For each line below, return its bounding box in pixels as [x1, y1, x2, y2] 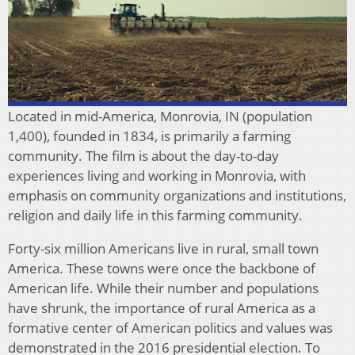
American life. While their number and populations [8, 279, 319, 298]
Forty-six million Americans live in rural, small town [8, 239, 319, 258]
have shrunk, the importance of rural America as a [8, 299, 315, 318]
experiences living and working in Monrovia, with [8, 166, 306, 185]
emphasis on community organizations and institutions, [8, 186, 346, 205]
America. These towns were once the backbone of [8, 259, 315, 278]
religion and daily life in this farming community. [8, 206, 303, 225]
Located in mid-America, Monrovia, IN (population [8, 107, 312, 126]
